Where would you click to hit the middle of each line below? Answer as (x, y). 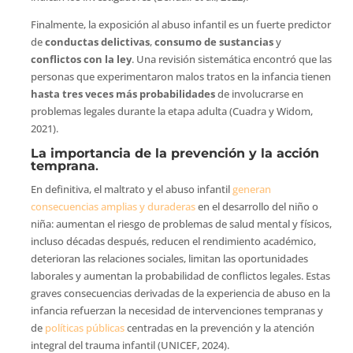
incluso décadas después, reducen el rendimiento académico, (173, 241)
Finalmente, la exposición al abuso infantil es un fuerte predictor (180, 24)
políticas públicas (84, 327)
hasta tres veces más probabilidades (123, 93)
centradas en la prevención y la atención (219, 327)
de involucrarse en (259, 93)
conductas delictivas (97, 41)
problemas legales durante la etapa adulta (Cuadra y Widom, (171, 111)
